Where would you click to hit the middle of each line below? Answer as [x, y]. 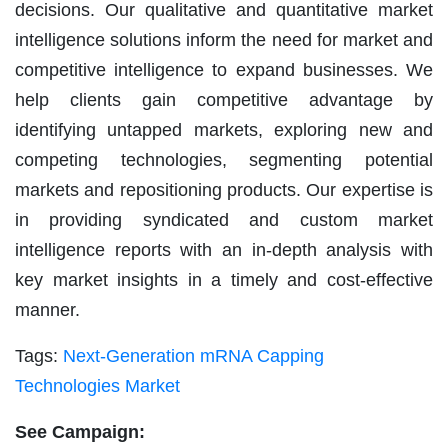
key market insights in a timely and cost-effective [224, 279]
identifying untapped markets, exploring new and [224, 129]
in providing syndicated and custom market [224, 219]
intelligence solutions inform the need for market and [224, 39]
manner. [47, 309]
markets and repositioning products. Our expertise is [224, 189]
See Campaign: [80, 431]
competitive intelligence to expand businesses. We [224, 69]
